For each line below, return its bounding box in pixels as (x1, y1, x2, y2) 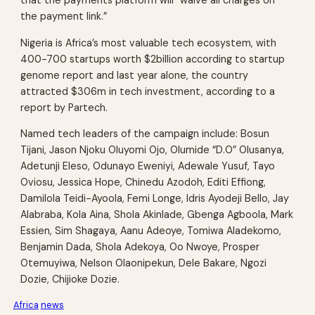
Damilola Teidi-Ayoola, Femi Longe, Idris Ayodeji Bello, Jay (20, 192, 290, 205)
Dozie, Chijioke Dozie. (20, 273, 120, 286)
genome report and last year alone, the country (20, 68, 249, 82)
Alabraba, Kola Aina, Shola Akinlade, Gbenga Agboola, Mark (20, 208, 294, 221)
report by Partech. (20, 101, 108, 114)
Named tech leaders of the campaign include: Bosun (20, 127, 270, 141)
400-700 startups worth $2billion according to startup (20, 52, 285, 65)
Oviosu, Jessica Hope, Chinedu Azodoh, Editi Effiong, (20, 176, 266, 189)
